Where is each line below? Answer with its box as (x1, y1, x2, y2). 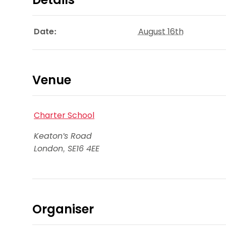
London (34, 143, 64, 155)
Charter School (34, 109, 95, 121)
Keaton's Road (34, 130, 92, 142)
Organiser (32, 201, 94, 218)
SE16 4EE (68, 143, 100, 155)
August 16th (138, 26, 184, 38)
